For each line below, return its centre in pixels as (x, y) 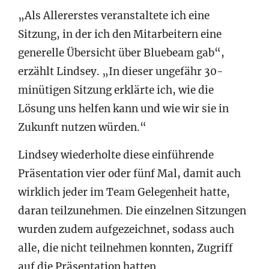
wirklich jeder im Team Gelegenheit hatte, (124, 192)
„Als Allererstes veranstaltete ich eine (114, 15)
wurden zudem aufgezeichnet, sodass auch (126, 229)
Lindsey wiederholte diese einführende (116, 155)
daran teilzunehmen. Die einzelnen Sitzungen (132, 210)
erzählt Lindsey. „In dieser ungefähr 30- (121, 71)
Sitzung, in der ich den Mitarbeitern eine (120, 34)
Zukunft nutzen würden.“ (82, 127)
